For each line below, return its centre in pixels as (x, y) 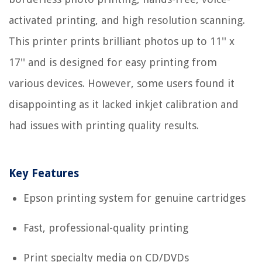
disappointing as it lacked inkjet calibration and (124, 105)
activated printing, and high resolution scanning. (127, 20)
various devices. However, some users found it (122, 84)
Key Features (44, 174)
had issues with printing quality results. (104, 126)
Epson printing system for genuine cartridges (135, 198)
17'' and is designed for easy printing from (113, 63)
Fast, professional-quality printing (106, 228)
